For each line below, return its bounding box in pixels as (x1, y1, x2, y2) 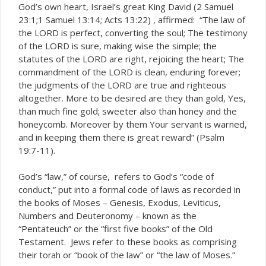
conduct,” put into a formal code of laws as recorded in (18, 183, 240, 195)
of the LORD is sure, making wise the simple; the (18, 39, 217, 52)
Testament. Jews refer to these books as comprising (18, 236, 237, 248)
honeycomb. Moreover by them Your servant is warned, (18, 118, 247, 130)
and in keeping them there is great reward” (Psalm (18, 131, 224, 143)
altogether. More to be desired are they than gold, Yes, (18, 91, 246, 104)
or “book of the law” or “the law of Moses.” (61, 249, 235, 261)
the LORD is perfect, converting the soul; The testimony (18, 26, 248, 39)
